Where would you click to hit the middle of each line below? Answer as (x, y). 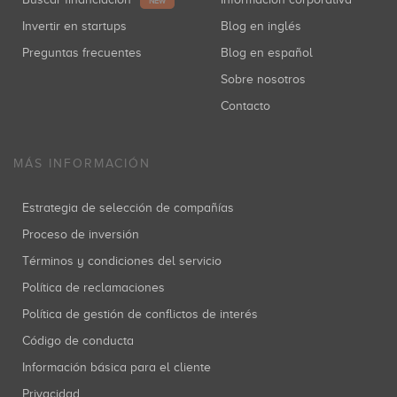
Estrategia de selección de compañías (132, 208)
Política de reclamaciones (97, 288)
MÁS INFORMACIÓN (82, 163)
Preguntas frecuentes (86, 53)
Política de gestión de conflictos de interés (144, 314)
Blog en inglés (265, 26)
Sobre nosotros (267, 79)
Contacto (249, 106)
